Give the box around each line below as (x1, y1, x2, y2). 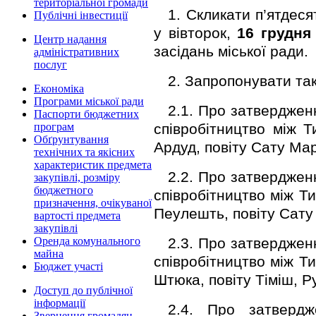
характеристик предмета (34, 159, 152, 171)
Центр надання (34, 33, 107, 45)
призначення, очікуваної (34, 197, 152, 209)
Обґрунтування (34, 133, 109, 145)
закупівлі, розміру (34, 171, 120, 183)
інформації (34, 297, 85, 309)
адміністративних (34, 46, 119, 58)
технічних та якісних (34, 146, 135, 158)
